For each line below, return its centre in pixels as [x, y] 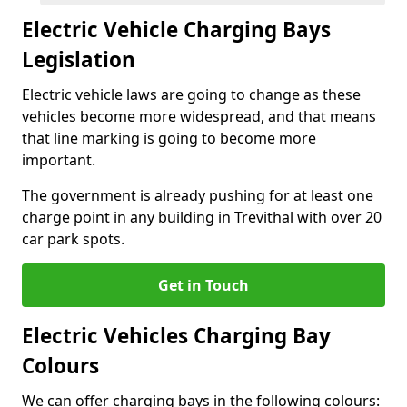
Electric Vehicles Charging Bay [176, 336]
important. [59, 160]
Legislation [79, 60]
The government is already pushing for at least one [198, 195]
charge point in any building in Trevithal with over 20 [202, 217]
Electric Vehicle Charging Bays [176, 30]
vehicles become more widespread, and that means [199, 116]
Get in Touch [203, 285]
